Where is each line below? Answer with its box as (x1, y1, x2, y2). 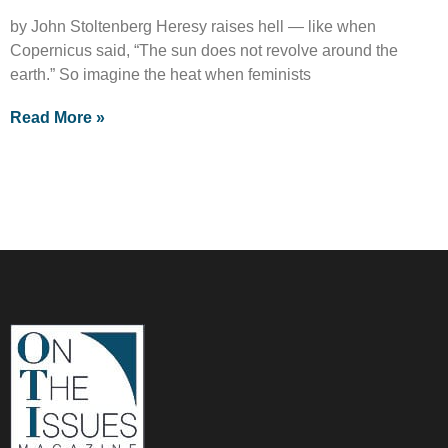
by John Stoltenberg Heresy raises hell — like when (10, 17, 376, 35)
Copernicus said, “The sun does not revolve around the (10, 41, 398, 59)
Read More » (10, 108, 105, 126)
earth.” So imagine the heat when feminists (10, 65, 311, 83)
